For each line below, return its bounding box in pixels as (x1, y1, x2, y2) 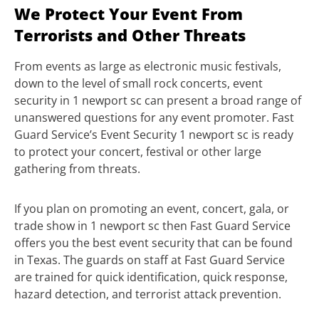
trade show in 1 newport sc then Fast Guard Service (14, 218, 291, 234)
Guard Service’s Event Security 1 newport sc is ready (14, 127, 293, 143)
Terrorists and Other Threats (14, 24, 246, 47)
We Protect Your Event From (14, 3, 243, 26)
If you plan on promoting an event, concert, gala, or (14, 201, 289, 217)
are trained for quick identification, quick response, (14, 269, 288, 286)
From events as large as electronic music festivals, (14, 58, 281, 75)
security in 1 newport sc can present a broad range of (14, 93, 301, 109)
